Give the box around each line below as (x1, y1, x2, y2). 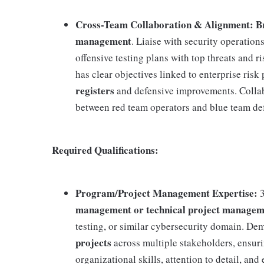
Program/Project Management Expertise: (75, 186, 258, 200)
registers (75, 83, 114, 98)
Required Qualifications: (52, 143, 159, 157)
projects (75, 235, 111, 250)
